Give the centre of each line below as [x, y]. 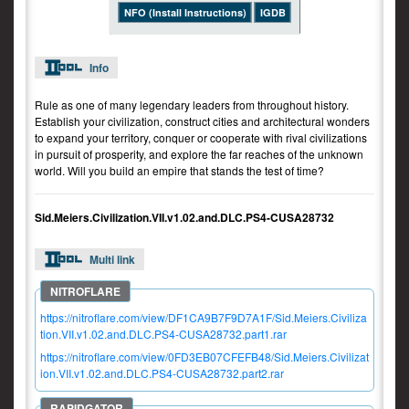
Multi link [112, 259]
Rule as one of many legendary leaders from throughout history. [192, 105]
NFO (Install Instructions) [185, 12]
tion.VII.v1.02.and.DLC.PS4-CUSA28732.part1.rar [163, 334]
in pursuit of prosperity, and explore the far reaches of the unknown [199, 154]
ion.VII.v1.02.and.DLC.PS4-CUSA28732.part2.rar [162, 373]
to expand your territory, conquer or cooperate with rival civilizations [201, 137]
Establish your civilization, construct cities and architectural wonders [202, 121]
